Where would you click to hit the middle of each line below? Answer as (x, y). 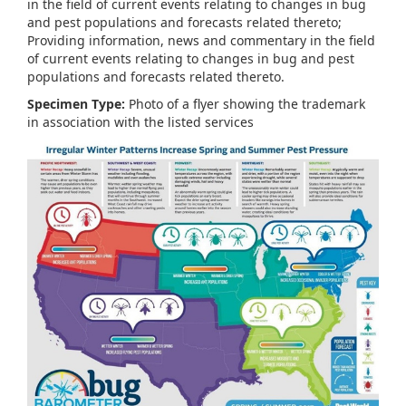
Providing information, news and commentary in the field (201, 40)
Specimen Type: (76, 103)
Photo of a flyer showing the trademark (245, 103)
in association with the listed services (140, 121)
